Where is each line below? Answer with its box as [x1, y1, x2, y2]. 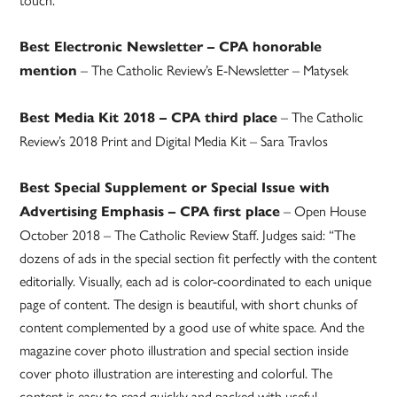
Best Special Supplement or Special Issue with [19, 179, 331, 197]
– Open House [280, 200, 367, 222]
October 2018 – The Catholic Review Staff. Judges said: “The [19, 224, 356, 245]
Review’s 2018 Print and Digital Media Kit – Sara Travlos [19, 130, 329, 152]
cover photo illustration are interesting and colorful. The [19, 362, 333, 384]
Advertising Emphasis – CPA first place [19, 203, 281, 221]
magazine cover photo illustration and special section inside [19, 339, 349, 361]
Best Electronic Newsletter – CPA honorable [19, 38, 323, 56]
